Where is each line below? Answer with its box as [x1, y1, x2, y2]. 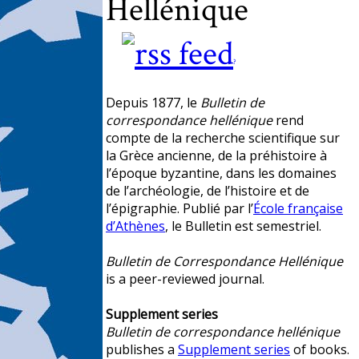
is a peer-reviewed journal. [106, 270, 264, 288]
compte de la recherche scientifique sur [106, 129, 340, 147]
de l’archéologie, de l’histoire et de [106, 182, 309, 200]
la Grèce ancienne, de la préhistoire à [106, 147, 327, 164]
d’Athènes [106, 217, 165, 235]
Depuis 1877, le [106, 94, 200, 111]
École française [253, 200, 343, 217]
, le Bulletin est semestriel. [165, 217, 321, 235]
